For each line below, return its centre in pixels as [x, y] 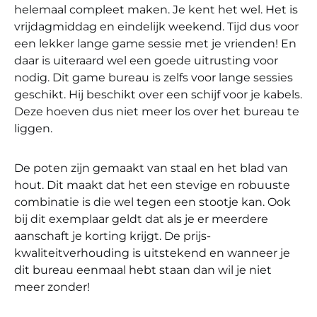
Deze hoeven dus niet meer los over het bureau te [157, 111]
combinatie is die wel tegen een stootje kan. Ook [152, 202]
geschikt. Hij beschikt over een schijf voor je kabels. [158, 94]
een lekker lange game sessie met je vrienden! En [155, 43]
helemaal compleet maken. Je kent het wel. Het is [156, 9]
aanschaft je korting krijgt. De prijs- [113, 236]
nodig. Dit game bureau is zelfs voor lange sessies [154, 77]
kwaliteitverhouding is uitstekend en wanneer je [152, 253]
